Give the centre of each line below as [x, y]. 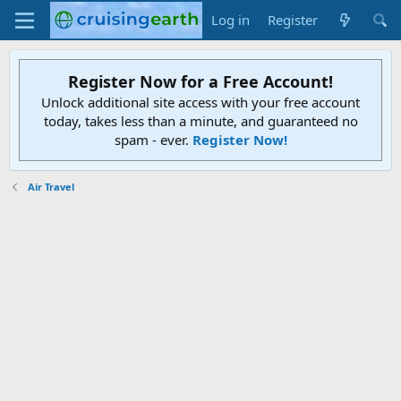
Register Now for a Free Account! [200, 81]
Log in [231, 20]
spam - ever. [153, 140]
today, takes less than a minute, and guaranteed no [200, 121]
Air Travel [51, 187]
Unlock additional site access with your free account [200, 102]
